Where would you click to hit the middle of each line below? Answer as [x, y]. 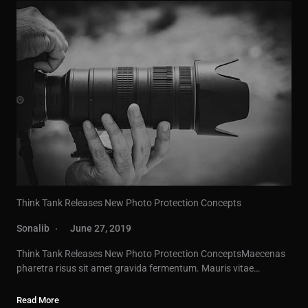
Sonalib [33, 228]
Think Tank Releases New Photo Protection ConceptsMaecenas [151, 253]
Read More [38, 300]
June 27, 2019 [101, 228]
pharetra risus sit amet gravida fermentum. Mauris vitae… [138, 268]
